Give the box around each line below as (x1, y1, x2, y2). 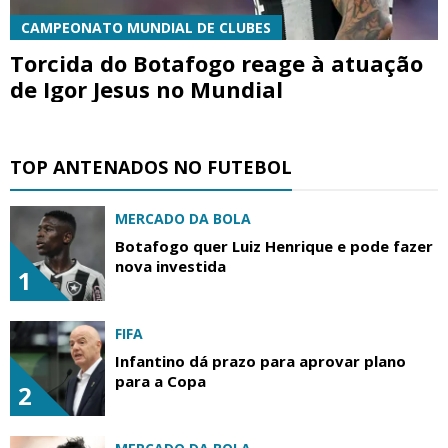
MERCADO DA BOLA (115, 209, 251, 229)
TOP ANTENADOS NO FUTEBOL (10, 155, 292, 180)
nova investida (115, 256, 226, 277)
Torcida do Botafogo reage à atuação (10, 48, 423, 79)
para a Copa (115, 371, 206, 392)
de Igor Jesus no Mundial (10, 74, 283, 105)
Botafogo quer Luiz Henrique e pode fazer (115, 236, 433, 257)
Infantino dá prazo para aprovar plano (115, 351, 406, 372)
